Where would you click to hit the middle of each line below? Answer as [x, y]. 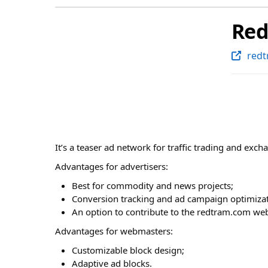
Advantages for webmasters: [114, 231]
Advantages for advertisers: [112, 167]
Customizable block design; [128, 250]
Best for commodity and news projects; [153, 186]
